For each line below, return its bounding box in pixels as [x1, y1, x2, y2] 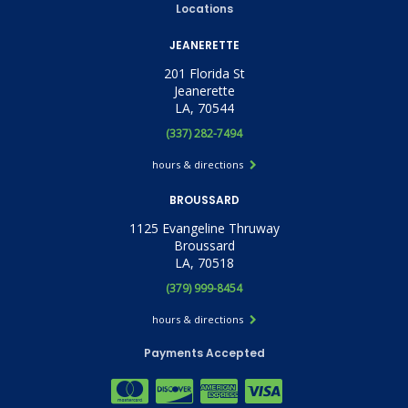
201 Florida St [163, 65, 245, 83]
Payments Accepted [143, 345, 265, 362]
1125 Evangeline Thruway [128, 219, 280, 238]
